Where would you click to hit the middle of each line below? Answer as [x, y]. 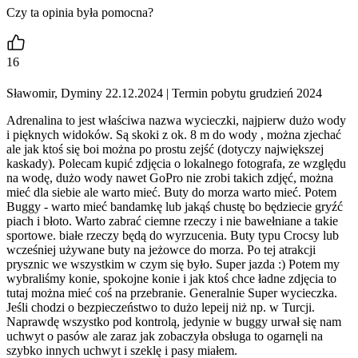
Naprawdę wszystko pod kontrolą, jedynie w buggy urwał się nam [174, 322]
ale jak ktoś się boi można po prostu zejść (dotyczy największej [165, 149]
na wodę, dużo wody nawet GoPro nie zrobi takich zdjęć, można [170, 178]
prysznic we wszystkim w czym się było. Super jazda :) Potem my [173, 265]
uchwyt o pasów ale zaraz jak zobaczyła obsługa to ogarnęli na [165, 336]
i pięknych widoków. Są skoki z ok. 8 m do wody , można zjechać [174, 135]
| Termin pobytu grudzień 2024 [243, 93]
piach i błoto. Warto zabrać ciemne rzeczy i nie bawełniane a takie [172, 221]
